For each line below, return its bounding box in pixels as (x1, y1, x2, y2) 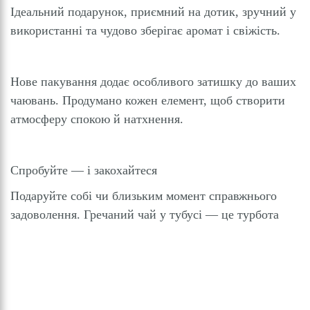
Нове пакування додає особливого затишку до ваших (10, 75, 296, 89)
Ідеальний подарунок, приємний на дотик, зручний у (10, 5, 296, 19)
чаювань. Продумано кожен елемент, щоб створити (10, 93, 285, 108)
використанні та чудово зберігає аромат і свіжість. (10, 24, 280, 38)
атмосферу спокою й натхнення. (10, 112, 183, 127)
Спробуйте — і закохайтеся (10, 163, 157, 178)
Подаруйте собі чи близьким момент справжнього (10, 189, 277, 203)
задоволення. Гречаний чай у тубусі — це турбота (10, 208, 279, 222)
